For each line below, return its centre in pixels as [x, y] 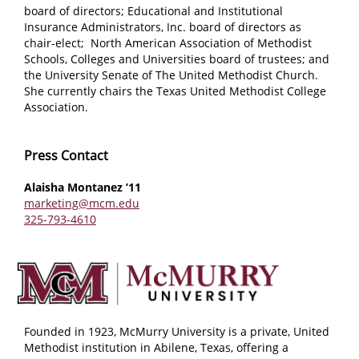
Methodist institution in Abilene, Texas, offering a [156, 347]
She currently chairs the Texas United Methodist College [175, 91]
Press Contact [66, 155]
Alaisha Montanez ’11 [83, 187]
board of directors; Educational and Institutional [153, 11]
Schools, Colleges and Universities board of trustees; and [177, 59]
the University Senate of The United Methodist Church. [171, 75]
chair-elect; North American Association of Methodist [168, 43]
